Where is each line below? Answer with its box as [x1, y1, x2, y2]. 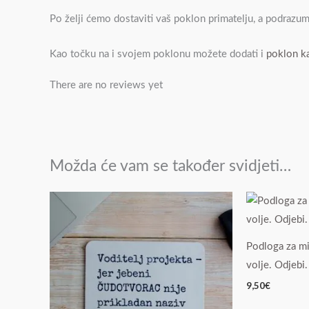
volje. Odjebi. [246, 260, 308, 271]
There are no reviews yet [50, 80, 163, 91]
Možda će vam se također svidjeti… [50, 159, 291, 175]
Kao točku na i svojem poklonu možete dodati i [50, 49, 266, 60]
